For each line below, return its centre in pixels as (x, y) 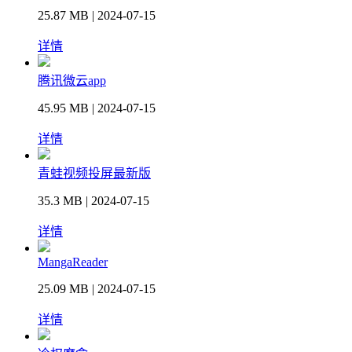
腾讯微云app (72, 81)
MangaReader (73, 262)
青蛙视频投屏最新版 (94, 174)
